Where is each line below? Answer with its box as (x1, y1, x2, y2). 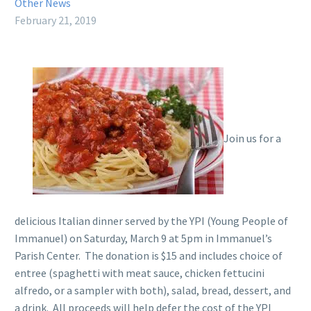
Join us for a (223, 131, 281, 146)
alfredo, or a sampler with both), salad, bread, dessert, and (15, 283, 291, 297)
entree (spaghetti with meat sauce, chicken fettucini (15, 265, 264, 280)
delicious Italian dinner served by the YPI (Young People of (15, 213, 288, 228)
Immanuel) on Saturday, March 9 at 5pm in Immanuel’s (15, 230, 272, 245)
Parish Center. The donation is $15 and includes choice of (15, 248, 283, 262)
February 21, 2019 (15, 13, 96, 27)
